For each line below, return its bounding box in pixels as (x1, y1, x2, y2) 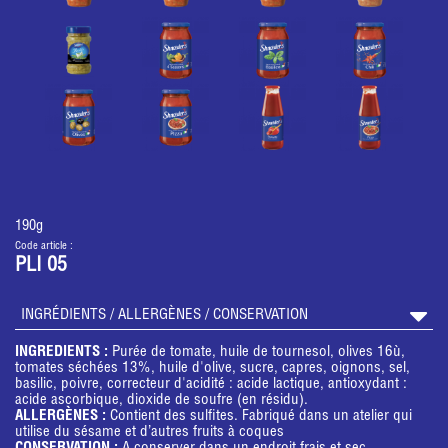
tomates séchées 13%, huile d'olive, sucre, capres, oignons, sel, (15, 361, 410, 376)
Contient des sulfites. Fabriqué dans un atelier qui (110, 409, 412, 424)
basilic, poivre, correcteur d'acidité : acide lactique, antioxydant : (15, 377, 407, 392)
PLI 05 (15, 257, 67, 277)
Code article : (15, 241, 73, 252)
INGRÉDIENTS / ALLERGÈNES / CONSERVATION (21, 308, 308, 323)
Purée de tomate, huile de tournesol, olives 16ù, (112, 345, 405, 360)
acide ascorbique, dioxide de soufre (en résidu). (15, 393, 308, 408)
